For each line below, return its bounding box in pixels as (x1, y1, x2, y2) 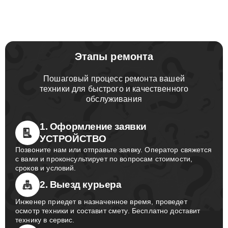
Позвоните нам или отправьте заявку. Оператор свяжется (15, 155, 212, 164)
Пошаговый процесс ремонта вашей (43, 84, 185, 93)
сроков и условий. (15, 174, 76, 182)
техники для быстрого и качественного (39, 94, 189, 103)
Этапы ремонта (74, 61, 154, 72)
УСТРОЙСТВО (40, 143, 106, 154)
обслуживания (86, 104, 142, 113)
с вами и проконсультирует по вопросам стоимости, (15, 164, 193, 173)
